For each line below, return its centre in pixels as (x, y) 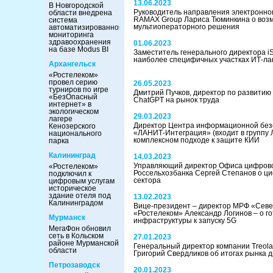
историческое (73, 188)
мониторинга (71, 35)
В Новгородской (76, 5)
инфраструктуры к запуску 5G (185, 221)
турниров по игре (79, 90)
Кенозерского (72, 126)
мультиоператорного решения (186, 27)
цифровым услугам (82, 181)
